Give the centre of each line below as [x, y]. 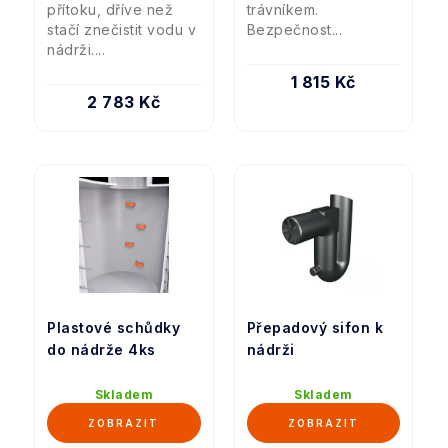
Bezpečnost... [294, 30]
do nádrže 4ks [101, 349]
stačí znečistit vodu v [121, 30]
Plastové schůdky [113, 327]
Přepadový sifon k [314, 327]
